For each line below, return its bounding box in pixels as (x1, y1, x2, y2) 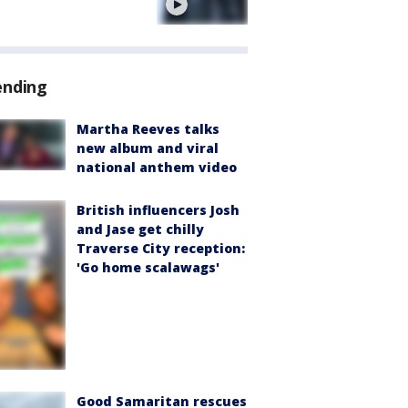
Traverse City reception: (76, 240, 245, 258)
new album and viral (76, 139, 219, 158)
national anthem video (76, 158, 237, 177)
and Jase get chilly (76, 220, 204, 239)
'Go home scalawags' (76, 259, 219, 277)
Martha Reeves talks (76, 120, 219, 138)
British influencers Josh (76, 201, 240, 219)
